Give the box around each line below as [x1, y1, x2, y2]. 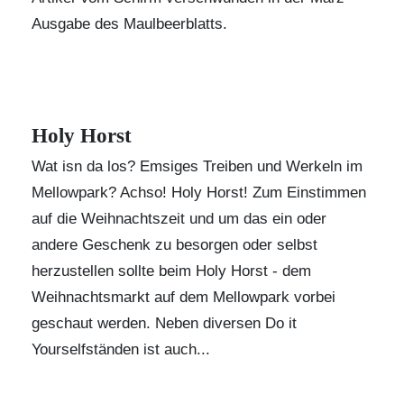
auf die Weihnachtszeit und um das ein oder [32, 210, 326, 227]
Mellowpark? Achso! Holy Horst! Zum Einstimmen [32, 184, 366, 201]
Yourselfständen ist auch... [32, 341, 210, 358]
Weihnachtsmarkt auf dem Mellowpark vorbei [32, 289, 335, 306]
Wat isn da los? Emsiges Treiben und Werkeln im [32, 158, 363, 175]
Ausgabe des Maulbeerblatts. [32, 15, 227, 32]
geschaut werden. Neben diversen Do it [32, 315, 297, 332]
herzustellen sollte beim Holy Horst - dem [32, 262, 311, 280]
